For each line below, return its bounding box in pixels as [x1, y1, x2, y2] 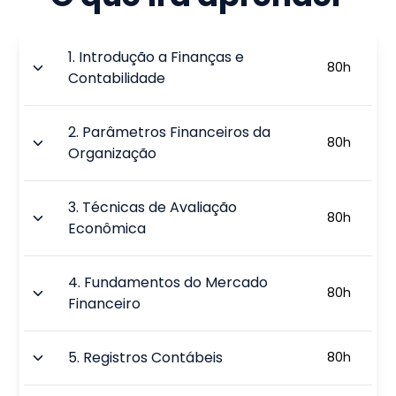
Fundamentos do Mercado [84, 271, 269, 293]
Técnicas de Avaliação [82, 196, 238, 217]
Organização [68, 142, 157, 164]
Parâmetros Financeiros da [82, 121, 271, 142]
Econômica [68, 217, 147, 239]
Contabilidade [68, 67, 166, 88]
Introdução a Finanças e [79, 46, 245, 67]
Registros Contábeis [83, 346, 224, 368]
